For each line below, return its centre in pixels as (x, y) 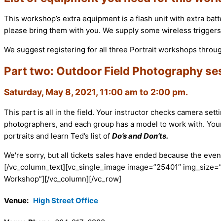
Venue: (16, 201)
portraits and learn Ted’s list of (58, 136)
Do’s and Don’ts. (140, 136)
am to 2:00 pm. (155, 92)
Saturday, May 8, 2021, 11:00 (63, 92)
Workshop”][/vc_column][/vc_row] (63, 179)
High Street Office (66, 201)
